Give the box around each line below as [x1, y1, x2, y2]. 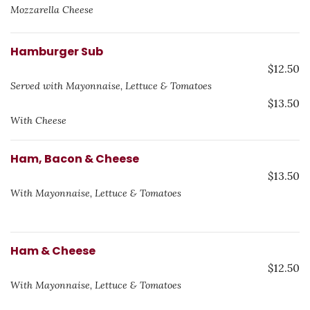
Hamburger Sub [10, 44, 103, 60]
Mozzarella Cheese [10, 3, 93, 16]
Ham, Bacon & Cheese [10, 151, 139, 167]
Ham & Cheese [10, 243, 95, 259]
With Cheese [10, 114, 66, 127]
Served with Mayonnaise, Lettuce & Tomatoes [10, 80, 212, 92]
